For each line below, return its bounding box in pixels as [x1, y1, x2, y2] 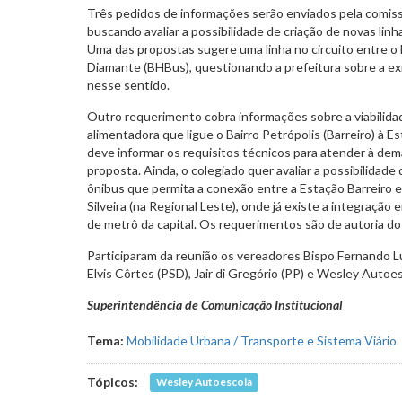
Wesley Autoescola [156, 375, 253, 389]
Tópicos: [87, 373, 141, 389]
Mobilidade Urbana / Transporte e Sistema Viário [127, 332, 397, 348]
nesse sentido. [87, 76, 170, 92]
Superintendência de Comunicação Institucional [87, 296, 343, 312]
